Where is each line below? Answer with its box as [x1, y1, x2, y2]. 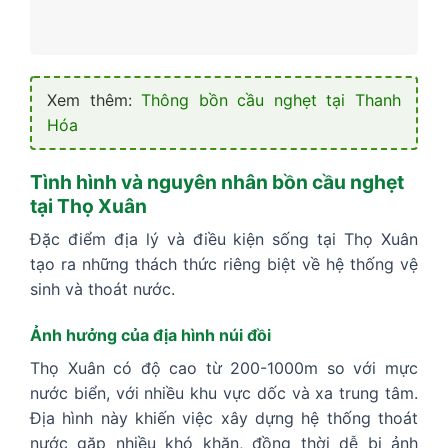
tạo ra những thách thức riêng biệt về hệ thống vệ [30, 254, 418, 275]
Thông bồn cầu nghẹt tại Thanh [141, 89, 402, 110]
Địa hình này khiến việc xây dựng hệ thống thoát [30, 408, 418, 429]
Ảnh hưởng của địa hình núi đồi [30, 325, 271, 346]
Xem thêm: [47, 89, 142, 110]
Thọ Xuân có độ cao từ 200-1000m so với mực [30, 358, 418, 379]
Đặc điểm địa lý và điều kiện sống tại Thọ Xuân [30, 229, 418, 250]
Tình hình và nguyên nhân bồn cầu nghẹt [30, 169, 404, 194]
